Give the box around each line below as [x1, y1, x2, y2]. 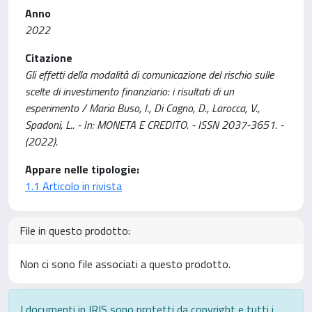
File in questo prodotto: [19, 222, 130, 239]
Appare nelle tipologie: [25, 161, 139, 178]
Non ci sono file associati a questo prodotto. [19, 256, 231, 272]
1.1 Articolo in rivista [25, 178, 122, 194]
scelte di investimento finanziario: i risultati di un [25, 83, 234, 100]
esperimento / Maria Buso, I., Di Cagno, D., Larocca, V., [25, 100, 260, 116]
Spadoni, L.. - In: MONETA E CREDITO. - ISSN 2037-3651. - [25, 116, 283, 133]
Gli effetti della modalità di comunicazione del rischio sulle [25, 66, 274, 83]
